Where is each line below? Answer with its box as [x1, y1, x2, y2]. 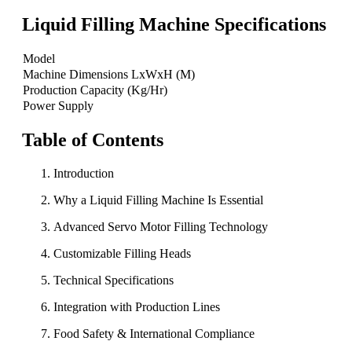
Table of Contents [22, 130, 163, 151]
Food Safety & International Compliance [53, 326, 255, 340]
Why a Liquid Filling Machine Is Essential [53, 192, 263, 207]
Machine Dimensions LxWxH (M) [23, 68, 195, 82]
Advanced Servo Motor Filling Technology [53, 219, 268, 233]
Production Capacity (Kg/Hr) [23, 83, 167, 97]
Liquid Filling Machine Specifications [22, 14, 326, 35]
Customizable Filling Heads [53, 246, 191, 260]
